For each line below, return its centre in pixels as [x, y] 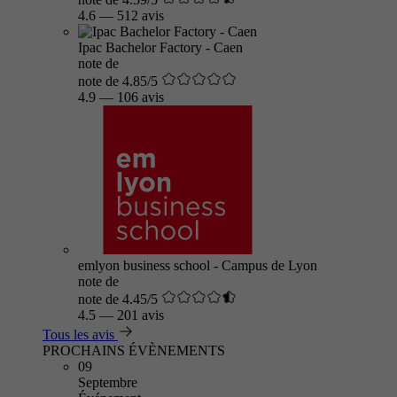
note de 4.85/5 [118, 81]
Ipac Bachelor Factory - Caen [160, 47]
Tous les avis [78, 335]
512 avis [140, 16]
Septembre [108, 382]
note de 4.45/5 [118, 299]
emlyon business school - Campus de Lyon [198, 265]
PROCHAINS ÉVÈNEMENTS [134, 350]
